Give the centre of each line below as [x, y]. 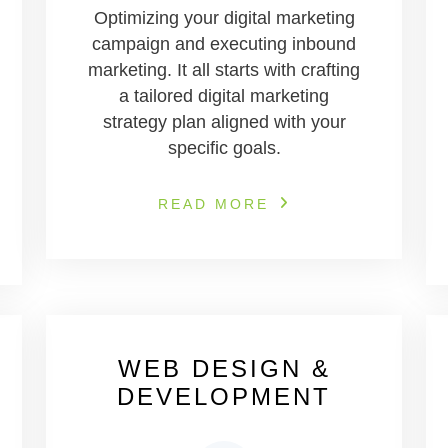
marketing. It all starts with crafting [224, 70]
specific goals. [224, 148]
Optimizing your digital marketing [224, 18]
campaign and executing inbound [224, 44]
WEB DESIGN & [224, 368]
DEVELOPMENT [224, 396]
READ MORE [213, 204]
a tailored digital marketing [224, 96]
